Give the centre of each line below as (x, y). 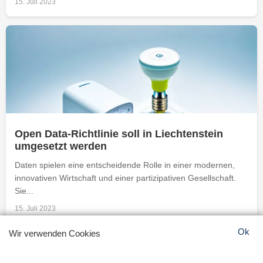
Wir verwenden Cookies (55, 233)
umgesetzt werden (61, 146)
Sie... (24, 190)
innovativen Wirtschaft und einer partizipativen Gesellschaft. (125, 178)
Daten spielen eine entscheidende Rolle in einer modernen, (125, 165)
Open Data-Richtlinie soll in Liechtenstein (119, 134)
